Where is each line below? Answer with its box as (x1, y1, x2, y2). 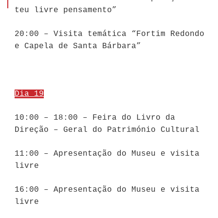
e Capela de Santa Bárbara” (15, 42, 141, 51)
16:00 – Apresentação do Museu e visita (15, 185, 200, 195)
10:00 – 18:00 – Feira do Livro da (15, 113, 175, 123)
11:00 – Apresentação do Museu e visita (15, 149, 200, 159)
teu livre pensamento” (15, 6, 117, 15)
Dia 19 (15, 90, 44, 99)
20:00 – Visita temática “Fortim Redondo (15, 30, 204, 39)
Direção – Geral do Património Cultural (15, 126, 200, 135)
